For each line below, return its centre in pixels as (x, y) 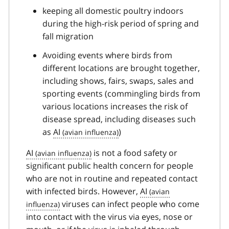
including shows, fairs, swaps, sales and (118, 81)
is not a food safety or (134, 153)
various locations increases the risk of (115, 106)
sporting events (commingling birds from (121, 93)
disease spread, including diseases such (119, 119)
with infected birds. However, (83, 191)
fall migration (68, 36)
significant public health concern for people (110, 165)
